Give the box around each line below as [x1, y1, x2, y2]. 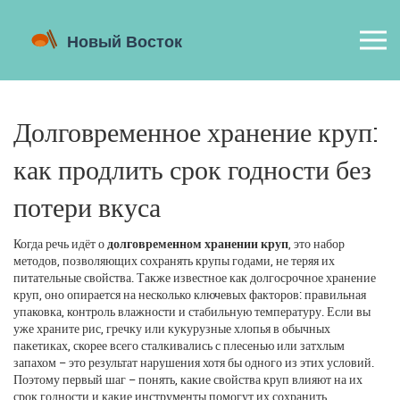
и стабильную [176, 302, 254, 320]
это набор [294, 234, 345, 252]
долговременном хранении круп [107, 234, 288, 252]
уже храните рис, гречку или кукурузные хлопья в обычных [13, 319, 330, 337]
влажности [118, 302, 176, 320]
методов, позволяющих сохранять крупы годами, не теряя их [13, 251, 335, 269]
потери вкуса [13, 187, 161, 225]
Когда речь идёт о [13, 234, 107, 252]
